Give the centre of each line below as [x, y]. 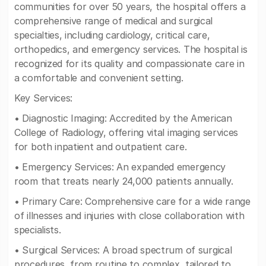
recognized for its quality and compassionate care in [129, 64]
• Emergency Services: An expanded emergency [120, 167]
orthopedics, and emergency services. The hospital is [131, 49]
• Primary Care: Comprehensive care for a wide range [132, 201]
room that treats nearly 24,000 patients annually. [124, 181]
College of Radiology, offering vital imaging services [126, 132]
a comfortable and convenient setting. [99, 78]
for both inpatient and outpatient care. [101, 147]
